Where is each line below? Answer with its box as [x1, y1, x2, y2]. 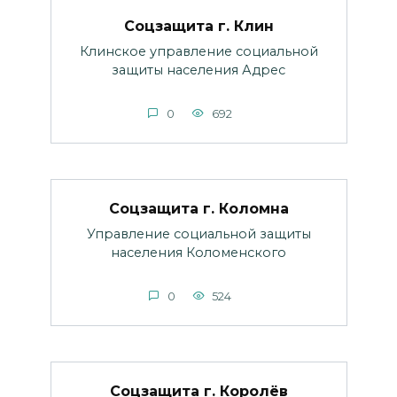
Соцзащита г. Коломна [108, 199, 289, 217]
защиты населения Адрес [112, 61, 285, 78]
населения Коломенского [111, 244, 286, 261]
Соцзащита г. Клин [123, 17, 274, 35]
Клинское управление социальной [79, 43, 318, 59]
